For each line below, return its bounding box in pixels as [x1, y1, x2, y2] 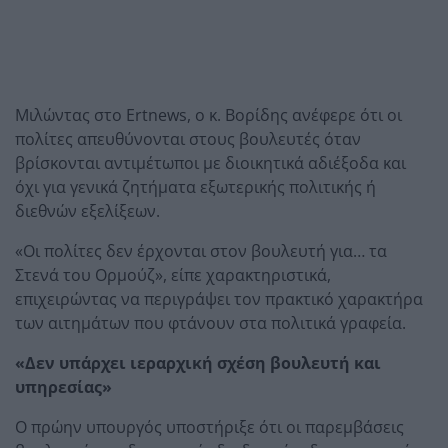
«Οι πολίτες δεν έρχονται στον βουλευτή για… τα [15, 239, 387, 262]
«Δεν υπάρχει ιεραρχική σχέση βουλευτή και [15, 351, 381, 374]
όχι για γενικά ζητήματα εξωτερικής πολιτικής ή [15, 175, 376, 198]
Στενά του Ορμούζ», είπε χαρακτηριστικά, [15, 263, 331, 286]
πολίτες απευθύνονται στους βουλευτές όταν [15, 127, 361, 150]
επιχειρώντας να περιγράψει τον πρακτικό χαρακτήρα [15, 287, 423, 310]
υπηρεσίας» [15, 375, 112, 398]
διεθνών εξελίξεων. [15, 199, 160, 222]
